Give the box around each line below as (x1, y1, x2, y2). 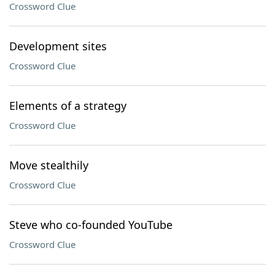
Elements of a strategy (9, 98, 126, 113)
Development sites (9, 39, 107, 53)
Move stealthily (9, 158, 88, 172)
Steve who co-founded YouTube (9, 217, 172, 232)
